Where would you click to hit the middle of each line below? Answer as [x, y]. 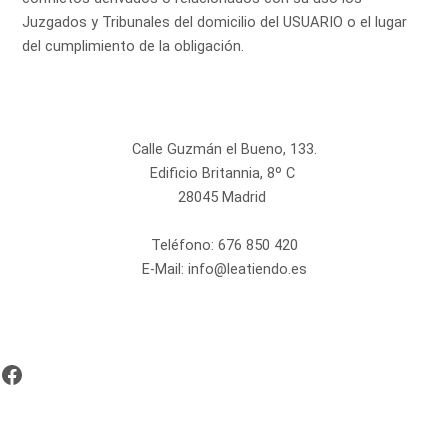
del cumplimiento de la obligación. [133, 46]
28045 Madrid [224, 197]
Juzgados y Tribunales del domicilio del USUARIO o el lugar [215, 22]
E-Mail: [164, 269]
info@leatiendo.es [247, 269]
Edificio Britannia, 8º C [224, 173]
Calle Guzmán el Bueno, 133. [224, 149]
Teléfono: [184, 245]
